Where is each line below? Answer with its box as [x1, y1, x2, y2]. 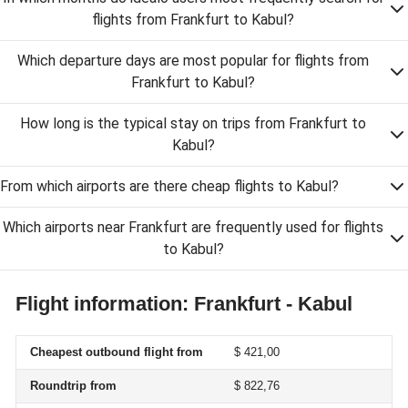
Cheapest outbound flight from [30, 345, 203, 359]
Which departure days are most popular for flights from [17, 52, 369, 69]
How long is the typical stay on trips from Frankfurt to [20, 115, 366, 132]
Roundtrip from [30, 379, 117, 393]
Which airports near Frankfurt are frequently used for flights [3, 219, 383, 236]
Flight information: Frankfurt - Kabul [15, 292, 352, 315]
